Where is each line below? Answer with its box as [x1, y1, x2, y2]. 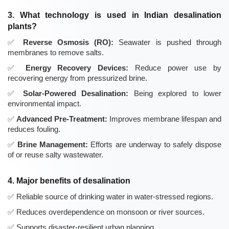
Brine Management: [17, 140, 88, 149]
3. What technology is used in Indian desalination [8, 11, 221, 20]
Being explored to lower [128, 89, 222, 98]
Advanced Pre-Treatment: [16, 114, 107, 124]
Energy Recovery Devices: [25, 63, 128, 73]
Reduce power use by [128, 63, 221, 73]
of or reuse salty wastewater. [8, 150, 103, 159]
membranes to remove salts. [8, 48, 104, 57]
